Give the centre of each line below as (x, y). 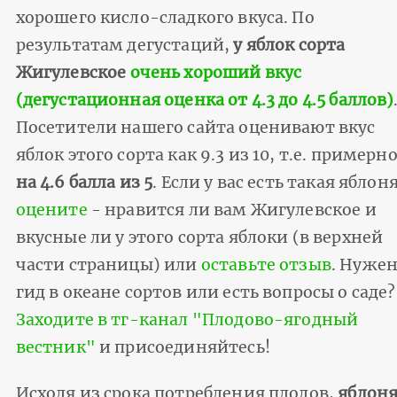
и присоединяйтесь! (183, 347)
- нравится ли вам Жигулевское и (232, 210)
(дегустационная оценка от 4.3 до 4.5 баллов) (205, 100)
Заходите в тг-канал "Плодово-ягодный (187, 319)
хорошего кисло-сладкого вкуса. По (165, 17)
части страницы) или (108, 265)
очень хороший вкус (216, 72)
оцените (51, 210)
